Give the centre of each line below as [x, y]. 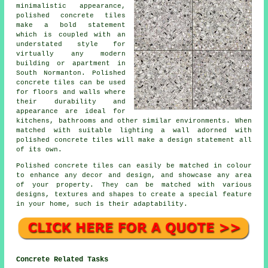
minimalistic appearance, [71, 6]
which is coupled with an [71, 35]
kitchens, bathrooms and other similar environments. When [134, 121]
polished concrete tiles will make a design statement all [134, 140]
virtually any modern [71, 54]
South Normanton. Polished [71, 73]
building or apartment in [71, 64]
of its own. [39, 150]
